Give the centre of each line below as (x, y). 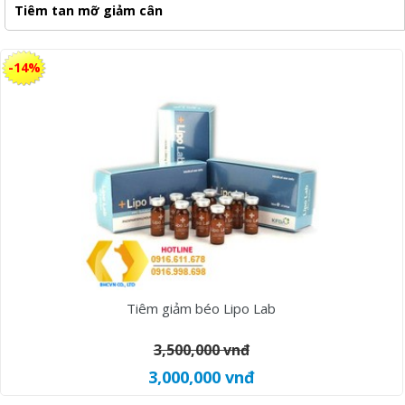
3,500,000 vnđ (201, 350)
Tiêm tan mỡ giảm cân (88, 10)
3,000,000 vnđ (201, 377)
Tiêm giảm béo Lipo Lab (202, 308)
